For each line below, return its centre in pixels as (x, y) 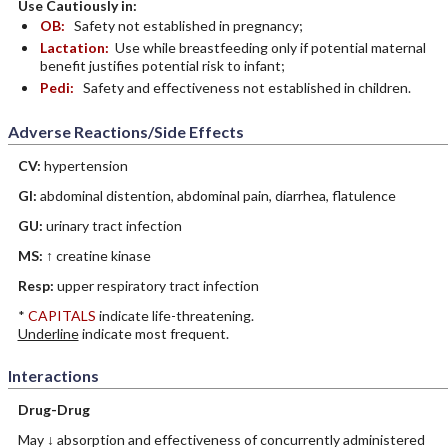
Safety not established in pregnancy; (186, 25)
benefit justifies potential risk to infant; (162, 65)
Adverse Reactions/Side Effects (125, 131)
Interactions (53, 375)
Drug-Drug (53, 409)
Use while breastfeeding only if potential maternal (268, 47)
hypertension (85, 165)
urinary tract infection (113, 225)
